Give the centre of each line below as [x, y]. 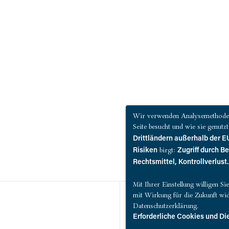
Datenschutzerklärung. [166, 205]
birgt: [167, 150]
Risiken [145, 151]
